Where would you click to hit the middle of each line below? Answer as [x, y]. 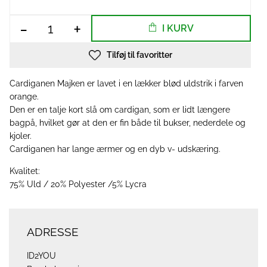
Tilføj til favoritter [139, 55]
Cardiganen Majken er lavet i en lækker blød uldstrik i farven [126, 83]
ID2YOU [41, 256]
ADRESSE [53, 232]
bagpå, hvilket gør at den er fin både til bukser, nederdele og [128, 123]
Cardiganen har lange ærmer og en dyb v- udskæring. [115, 149]
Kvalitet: [25, 171]
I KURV [178, 28]
